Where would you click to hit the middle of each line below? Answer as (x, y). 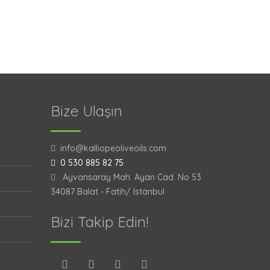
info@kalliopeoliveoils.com (111, 148)
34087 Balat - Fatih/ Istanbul (107, 192)
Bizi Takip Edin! (99, 222)
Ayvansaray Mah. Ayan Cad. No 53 (128, 177)
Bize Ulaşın (86, 111)
